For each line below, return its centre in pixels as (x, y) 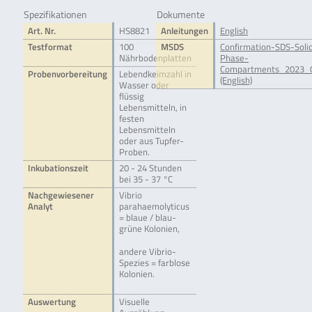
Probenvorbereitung (67, 75)
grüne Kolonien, (149, 229)
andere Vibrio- (147, 251)
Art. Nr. (41, 31)
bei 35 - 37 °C (146, 180)
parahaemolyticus (154, 207)
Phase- (234, 58)
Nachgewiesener (61, 196)
